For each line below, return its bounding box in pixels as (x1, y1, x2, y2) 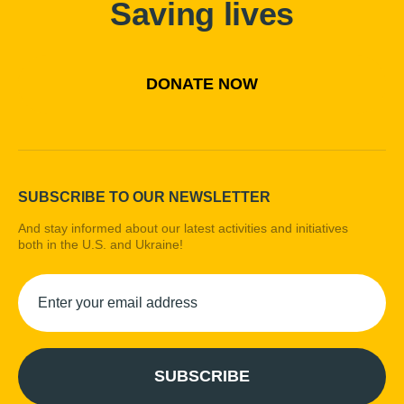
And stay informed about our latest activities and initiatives (18, 220, 348, 235)
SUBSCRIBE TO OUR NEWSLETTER (18, 188, 271, 205)
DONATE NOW (146, 74, 258, 93)
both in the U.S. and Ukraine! (18, 236, 183, 252)
